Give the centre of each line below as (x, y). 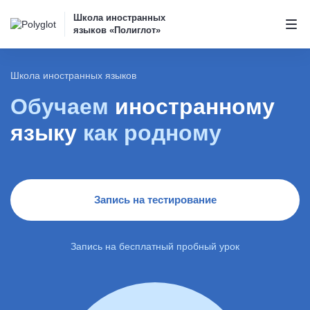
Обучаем (60, 107)
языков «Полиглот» (117, 30)
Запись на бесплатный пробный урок (155, 246)
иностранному (192, 107)
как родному (152, 133)
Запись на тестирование (155, 200)
